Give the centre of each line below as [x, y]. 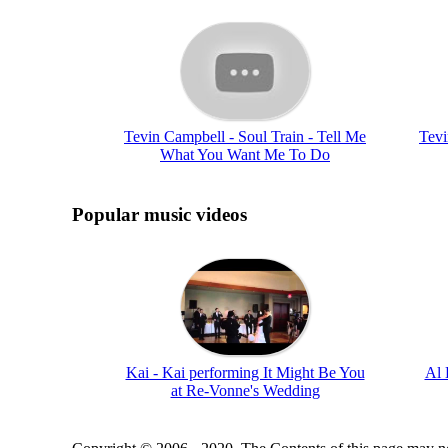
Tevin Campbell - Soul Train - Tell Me [245, 136]
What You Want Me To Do [245, 154]
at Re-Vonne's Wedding [245, 390]
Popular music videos [159, 214]
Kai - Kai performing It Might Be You [245, 372]
